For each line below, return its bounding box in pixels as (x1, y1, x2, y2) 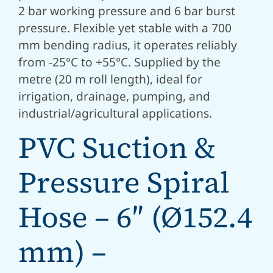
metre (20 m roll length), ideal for (18, 70, 202, 87)
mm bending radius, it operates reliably (18, 36, 237, 53)
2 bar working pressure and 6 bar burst (18, 2, 235, 19)
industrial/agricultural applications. (18, 104, 212, 121)
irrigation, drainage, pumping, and (18, 87, 210, 104)
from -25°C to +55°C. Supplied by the (18, 53, 221, 70)
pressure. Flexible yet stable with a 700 (18, 19, 232, 36)
